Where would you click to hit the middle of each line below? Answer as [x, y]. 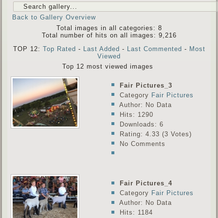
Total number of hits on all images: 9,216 [109, 35]
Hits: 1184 [135, 213]
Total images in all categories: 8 [109, 28]
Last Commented [154, 49]
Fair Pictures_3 [146, 85]
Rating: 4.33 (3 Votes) [155, 134]
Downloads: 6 [140, 124]
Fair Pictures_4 [146, 183]
